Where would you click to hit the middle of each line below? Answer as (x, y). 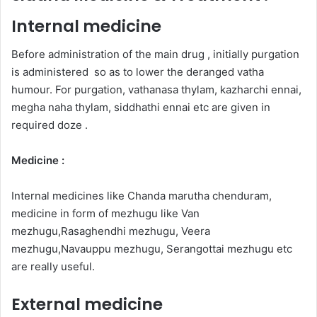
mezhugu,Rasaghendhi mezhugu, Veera (111, 231)
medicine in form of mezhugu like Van (105, 214)
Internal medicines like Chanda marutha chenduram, (142, 196)
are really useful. (53, 267)
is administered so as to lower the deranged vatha (138, 72)
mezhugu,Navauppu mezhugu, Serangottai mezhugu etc (152, 249)
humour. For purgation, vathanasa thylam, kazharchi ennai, (156, 90)
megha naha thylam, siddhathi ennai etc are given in (141, 108)
